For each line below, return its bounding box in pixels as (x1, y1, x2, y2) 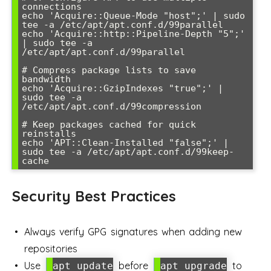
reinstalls (22, 128, 76, 139)
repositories (24, 243, 77, 255)
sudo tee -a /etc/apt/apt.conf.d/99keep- (22, 146, 234, 157)
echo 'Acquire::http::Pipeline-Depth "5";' (22, 28, 245, 39)
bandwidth (22, 74, 71, 85)
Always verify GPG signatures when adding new (24, 226, 242, 238)
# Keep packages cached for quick (22, 119, 196, 130)
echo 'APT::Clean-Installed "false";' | (22, 137, 229, 148)
